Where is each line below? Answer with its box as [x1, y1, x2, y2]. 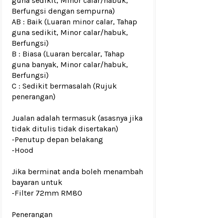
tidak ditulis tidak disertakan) [12, 124, 118, 133]
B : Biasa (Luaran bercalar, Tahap [12, 49, 125, 58]
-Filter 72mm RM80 [12, 188, 82, 198]
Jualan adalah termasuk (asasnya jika [12, 113, 143, 123]
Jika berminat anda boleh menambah [12, 167, 143, 176]
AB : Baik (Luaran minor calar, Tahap [12, 17, 137, 26]
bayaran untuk [12, 178, 62, 187]
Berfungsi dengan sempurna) [12, 6, 115, 16]
